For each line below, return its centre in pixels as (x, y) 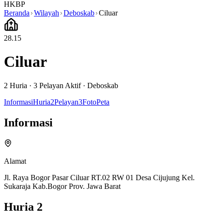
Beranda (17, 13)
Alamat (15, 161)
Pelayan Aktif (59, 85)
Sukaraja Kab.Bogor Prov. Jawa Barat (62, 186)
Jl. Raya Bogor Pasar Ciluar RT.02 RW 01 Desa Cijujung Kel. (99, 177)
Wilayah (46, 13)
